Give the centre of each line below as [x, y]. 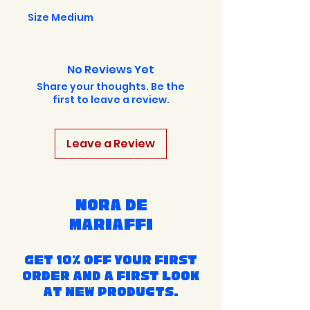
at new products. [111, 291]
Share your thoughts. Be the [111, 86]
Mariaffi [111, 224]
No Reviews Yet [111, 69]
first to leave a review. [111, 99]
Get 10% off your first [111, 259]
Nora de [111, 204]
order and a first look [111, 275]
